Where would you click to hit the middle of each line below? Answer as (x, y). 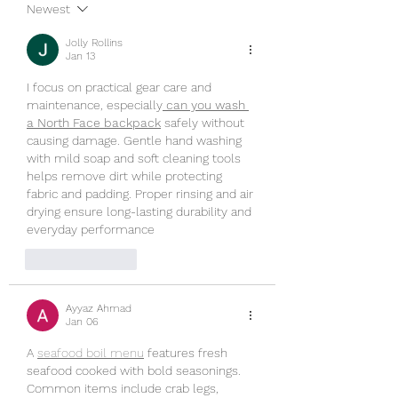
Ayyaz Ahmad (99, 309)
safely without (204, 123)
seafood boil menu (91, 353)
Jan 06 (82, 322)
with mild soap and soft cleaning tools (135, 159)
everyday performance (91, 230)
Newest (48, 9)
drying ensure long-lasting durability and (141, 212)
